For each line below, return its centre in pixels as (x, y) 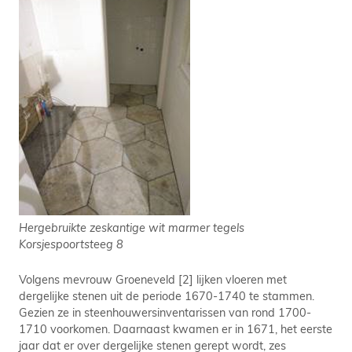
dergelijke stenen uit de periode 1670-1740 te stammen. (167, 295)
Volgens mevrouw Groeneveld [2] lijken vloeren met (153, 279)
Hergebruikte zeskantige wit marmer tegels (132, 227)
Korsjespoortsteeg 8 (71, 244)
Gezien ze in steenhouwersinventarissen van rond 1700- (165, 312)
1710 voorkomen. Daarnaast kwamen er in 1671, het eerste (176, 328)
